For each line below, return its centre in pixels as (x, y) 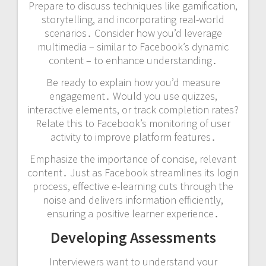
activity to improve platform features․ (133, 137)
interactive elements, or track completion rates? (133, 110)
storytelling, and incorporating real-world (133, 20)
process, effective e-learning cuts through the (133, 186)
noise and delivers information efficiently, (133, 200)
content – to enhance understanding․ (133, 61)
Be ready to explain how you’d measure (133, 83)
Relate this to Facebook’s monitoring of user (133, 123)
